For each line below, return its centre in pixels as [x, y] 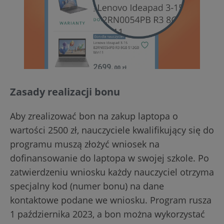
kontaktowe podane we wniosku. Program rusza [111, 200]
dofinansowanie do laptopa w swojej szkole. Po [109, 158]
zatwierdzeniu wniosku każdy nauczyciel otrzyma [112, 172]
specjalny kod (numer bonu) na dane [87, 186]
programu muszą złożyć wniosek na [85, 144]
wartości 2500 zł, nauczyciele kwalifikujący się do [112, 130]
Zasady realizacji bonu [65, 92]
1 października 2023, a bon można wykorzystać [107, 214]
